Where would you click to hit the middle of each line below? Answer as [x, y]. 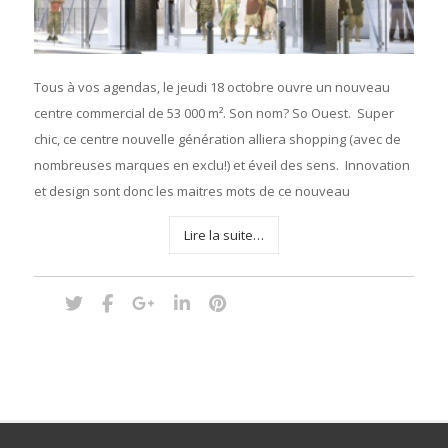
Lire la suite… [223, 234]
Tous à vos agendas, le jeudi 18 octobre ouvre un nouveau [211, 86]
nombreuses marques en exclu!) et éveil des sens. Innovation [221, 164]
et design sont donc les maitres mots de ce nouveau [191, 190]
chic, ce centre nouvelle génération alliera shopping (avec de [217, 138]
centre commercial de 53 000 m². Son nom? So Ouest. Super [213, 112]
